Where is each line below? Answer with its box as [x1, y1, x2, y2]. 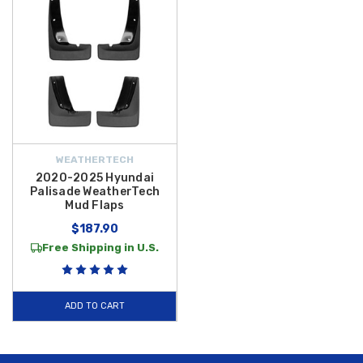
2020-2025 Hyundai [35, 171, 155, 186]
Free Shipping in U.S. [42, 241, 159, 254]
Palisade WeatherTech [30, 185, 160, 199]
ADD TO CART [64, 301, 125, 312]
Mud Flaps [65, 199, 125, 213]
